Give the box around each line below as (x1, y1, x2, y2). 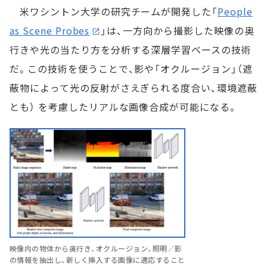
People (218, 4, 253, 18)
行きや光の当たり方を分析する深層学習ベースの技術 (10, 42, 252, 57)
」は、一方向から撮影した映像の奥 (101, 23, 254, 38)
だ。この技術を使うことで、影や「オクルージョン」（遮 (10, 61, 253, 76)
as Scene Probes (10, 23, 90, 38)
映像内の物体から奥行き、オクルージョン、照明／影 (10, 243, 182, 254)
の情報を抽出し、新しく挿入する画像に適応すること (10, 254, 185, 265)
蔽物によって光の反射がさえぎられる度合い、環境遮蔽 (10, 80, 257, 95)
